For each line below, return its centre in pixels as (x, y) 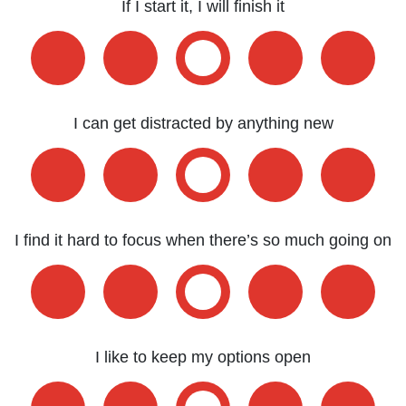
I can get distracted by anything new (203, 123)
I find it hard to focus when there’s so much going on (203, 240)
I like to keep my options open (203, 357)
